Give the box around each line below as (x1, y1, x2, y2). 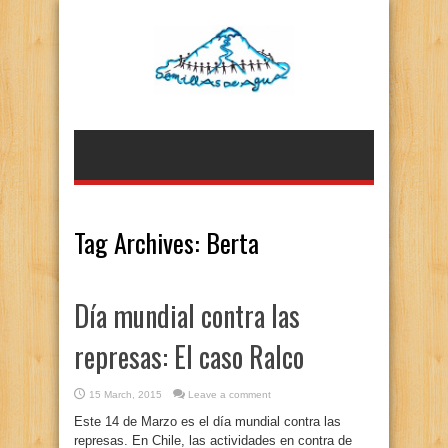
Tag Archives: (74, 223, 206, 262)
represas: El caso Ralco (74, 336, 304, 377)
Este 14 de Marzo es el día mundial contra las (74, 414, 341, 429)
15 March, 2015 (89, 389, 162, 400)
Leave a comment (188, 389, 271, 400)
